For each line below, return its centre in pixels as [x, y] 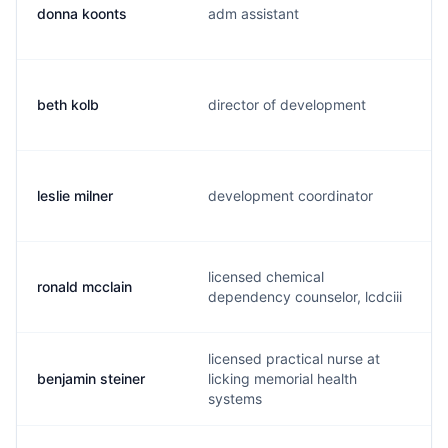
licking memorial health [282, 378]
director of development [287, 104]
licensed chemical [266, 276]
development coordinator [290, 195]
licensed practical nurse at [294, 358]
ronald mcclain [84, 286]
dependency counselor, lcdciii [305, 296]
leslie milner [75, 195]
